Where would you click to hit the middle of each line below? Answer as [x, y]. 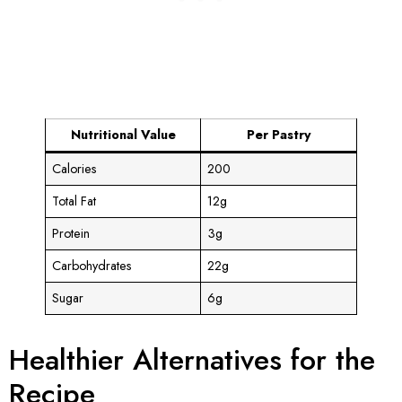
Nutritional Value [123, 134]
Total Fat [74, 201]
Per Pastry [279, 134]
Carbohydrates [92, 265]
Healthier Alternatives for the [192, 359]
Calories [75, 168]
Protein [71, 233]
